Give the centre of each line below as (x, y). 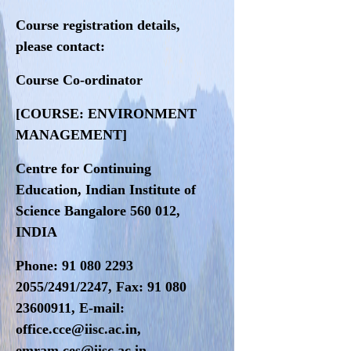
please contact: (61, 46)
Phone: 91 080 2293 (75, 265)
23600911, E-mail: (71, 308)
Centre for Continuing (84, 168)
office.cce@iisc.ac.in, (79, 329)
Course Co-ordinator (80, 80)
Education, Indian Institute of (106, 189)
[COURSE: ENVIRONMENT (107, 113)
